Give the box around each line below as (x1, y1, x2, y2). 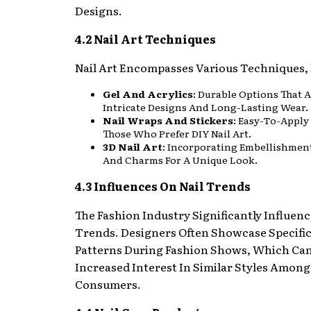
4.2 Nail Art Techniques (75, 30, 216, 47)
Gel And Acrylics (103, 86, 193, 101)
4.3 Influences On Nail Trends (75, 177, 251, 194)
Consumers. (75, 275, 141, 292)
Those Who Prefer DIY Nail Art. (103, 126, 251, 140)
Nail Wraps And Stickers (103, 112, 233, 127)
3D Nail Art (103, 139, 162, 153)
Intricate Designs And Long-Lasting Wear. (103, 99, 308, 114)
